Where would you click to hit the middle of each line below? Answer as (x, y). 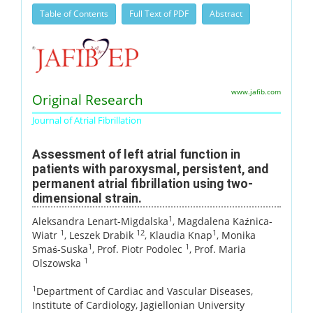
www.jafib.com (256, 92)
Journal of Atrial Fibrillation (87, 120)
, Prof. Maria (218, 249)
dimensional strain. (87, 198)
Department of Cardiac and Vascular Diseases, (145, 291)
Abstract (226, 13)
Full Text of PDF (159, 13)
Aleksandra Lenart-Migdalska (100, 221)
